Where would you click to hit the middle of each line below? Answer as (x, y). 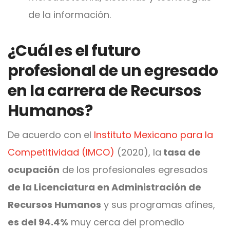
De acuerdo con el (51, 135)
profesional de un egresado (113, 71)
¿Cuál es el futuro (74, 51)
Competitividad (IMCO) (61, 152)
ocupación (34, 169)
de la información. (70, 14)
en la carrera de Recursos (104, 91)
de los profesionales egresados (134, 169)
